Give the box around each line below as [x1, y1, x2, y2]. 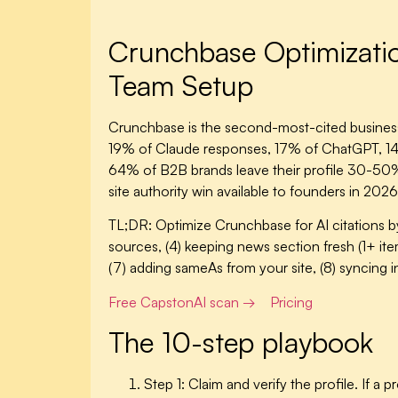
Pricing [270, 292, 313, 311]
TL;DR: [108, 216, 152, 235]
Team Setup [108, 68, 253, 103]
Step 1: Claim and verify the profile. [144, 375, 358, 394]
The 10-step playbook [108, 324, 373, 361]
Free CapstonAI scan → [108, 292, 256, 311]
